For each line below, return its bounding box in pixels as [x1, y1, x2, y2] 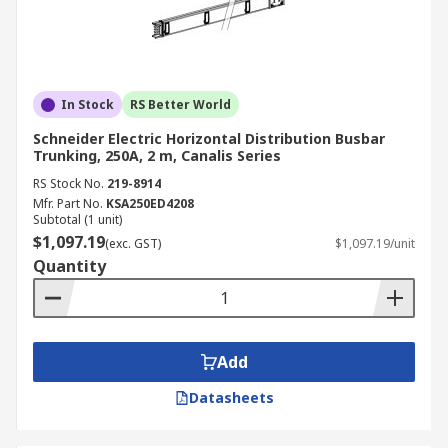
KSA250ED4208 [106, 195, 194, 212]
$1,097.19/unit [335, 235, 415, 252]
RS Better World [130, 96, 231, 113]
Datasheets [188, 388, 274, 407]
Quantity [33, 255, 106, 277]
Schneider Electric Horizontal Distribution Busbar [33, 129, 385, 148]
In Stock [61, 96, 114, 113]
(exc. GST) [105, 235, 161, 252]
